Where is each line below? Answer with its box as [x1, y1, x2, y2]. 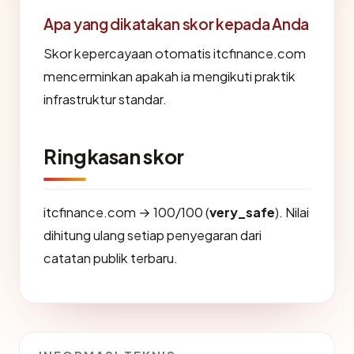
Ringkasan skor [43, 144, 184, 169]
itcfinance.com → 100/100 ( [43, 204, 209, 220]
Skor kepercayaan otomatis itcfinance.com [43, 45, 306, 62]
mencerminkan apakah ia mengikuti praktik [43, 68, 296, 85]
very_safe [209, 204, 275, 220]
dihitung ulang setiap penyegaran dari [43, 227, 262, 243]
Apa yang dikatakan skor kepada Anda [43, 14, 310, 33]
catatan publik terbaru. [43, 250, 178, 266]
